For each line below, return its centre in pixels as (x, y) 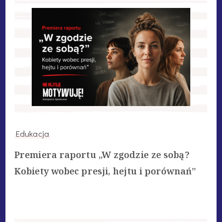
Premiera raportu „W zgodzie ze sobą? (102, 154)
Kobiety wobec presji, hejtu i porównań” (105, 171)
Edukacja (32, 133)
